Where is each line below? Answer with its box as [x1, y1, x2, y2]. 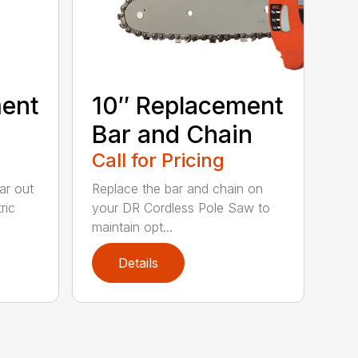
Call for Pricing [92, 149, 225, 173]
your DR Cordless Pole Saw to [92, 200, 271, 217]
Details [118, 255, 159, 272]
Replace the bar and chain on [92, 181, 264, 197]
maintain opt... [92, 219, 173, 236]
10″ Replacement [92, 91, 284, 121]
